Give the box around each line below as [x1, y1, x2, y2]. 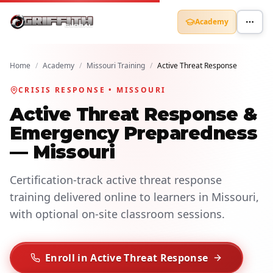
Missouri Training [87, 60, 145, 71]
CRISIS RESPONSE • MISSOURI [18, 85, 166, 95]
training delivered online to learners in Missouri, [10, 190, 259, 204]
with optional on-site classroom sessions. [10, 207, 225, 221]
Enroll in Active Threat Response [45, 251, 208, 264]
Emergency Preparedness [10, 122, 258, 144]
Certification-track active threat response [10, 172, 222, 187]
